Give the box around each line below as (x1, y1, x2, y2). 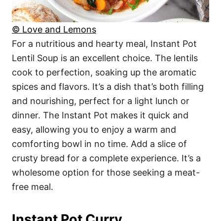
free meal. (12, 182, 53, 192)
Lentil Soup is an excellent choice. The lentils (12, 53, 198, 64)
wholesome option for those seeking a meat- (12, 167, 200, 178)
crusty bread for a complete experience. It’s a (12, 153, 201, 164)
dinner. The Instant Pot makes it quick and (12, 110, 188, 121)
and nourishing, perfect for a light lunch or (12, 96, 189, 107)
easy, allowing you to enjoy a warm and (12, 124, 176, 135)
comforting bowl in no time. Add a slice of (12, 139, 187, 149)
